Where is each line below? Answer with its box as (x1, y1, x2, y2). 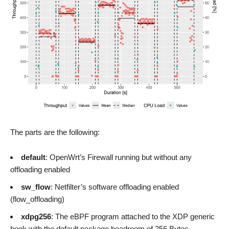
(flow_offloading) (10, 195, 64, 203)
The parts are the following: (10, 128, 100, 136)
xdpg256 (21, 212, 51, 221)
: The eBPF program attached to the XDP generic (51, 212, 215, 221)
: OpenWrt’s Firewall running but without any (45, 153, 192, 162)
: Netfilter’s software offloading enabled (51, 182, 179, 191)
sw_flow (21, 182, 51, 191)
